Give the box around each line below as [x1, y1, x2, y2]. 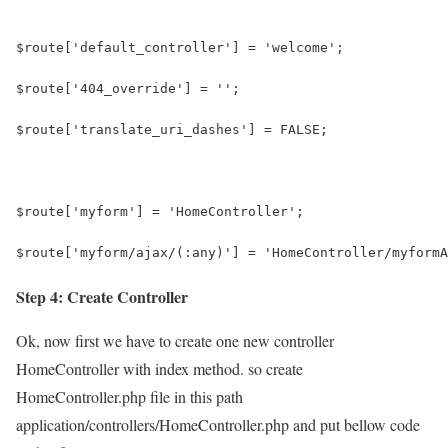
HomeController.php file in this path [16, 385, 243, 407]
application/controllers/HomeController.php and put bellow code [16, 413, 420, 435]
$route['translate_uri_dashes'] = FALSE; [16, 121, 328, 137]
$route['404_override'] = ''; [16, 80, 240, 96]
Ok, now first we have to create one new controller [16, 329, 334, 351]
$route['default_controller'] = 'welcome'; [16, 39, 344, 55]
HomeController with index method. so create [16, 357, 303, 379]
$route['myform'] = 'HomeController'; [16, 203, 304, 219]
